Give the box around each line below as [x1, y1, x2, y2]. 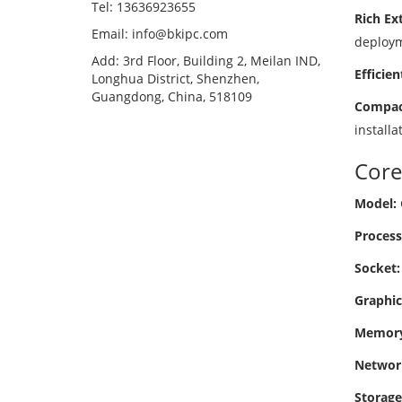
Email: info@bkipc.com [92, 25, 228, 42]
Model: [354, 195, 397, 212]
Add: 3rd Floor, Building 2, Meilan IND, [92, 52, 320, 69]
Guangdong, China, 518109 [92, 88, 252, 105]
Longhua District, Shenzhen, [92, 70, 259, 87]
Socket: [354, 259, 400, 276]
